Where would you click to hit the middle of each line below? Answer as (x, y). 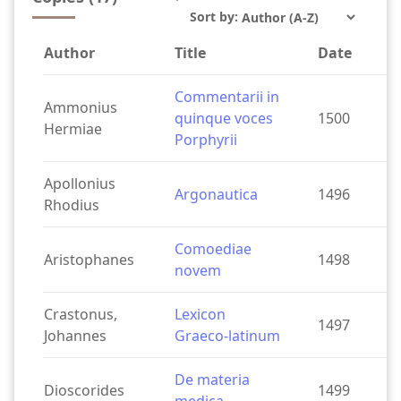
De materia (212, 380)
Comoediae (213, 249)
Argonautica (216, 195)
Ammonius (81, 108)
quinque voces (224, 119)
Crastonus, (81, 315)
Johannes (75, 336)
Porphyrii (206, 140)
